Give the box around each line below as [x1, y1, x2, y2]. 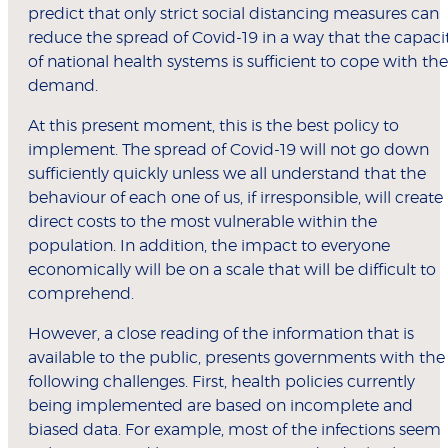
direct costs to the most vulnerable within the [28, 214, 377, 231]
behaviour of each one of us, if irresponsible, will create [28, 190, 443, 207]
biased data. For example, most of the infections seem [28, 422, 441, 439]
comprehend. [28, 286, 134, 303]
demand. [28, 78, 98, 95]
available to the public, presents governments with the [28, 350, 445, 367]
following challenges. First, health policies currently [28, 374, 415, 391]
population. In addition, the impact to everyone [28, 238, 390, 255]
